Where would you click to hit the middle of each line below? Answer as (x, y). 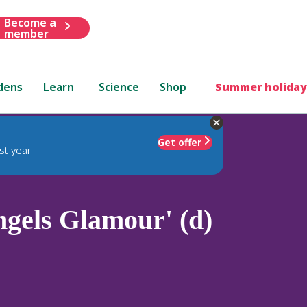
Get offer (180, 142)
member (26, 33)
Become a (30, 22)
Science (119, 87)
